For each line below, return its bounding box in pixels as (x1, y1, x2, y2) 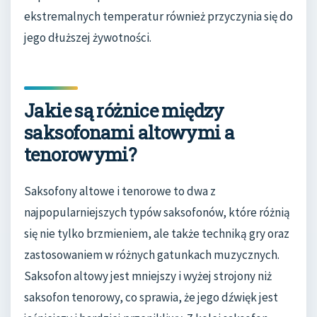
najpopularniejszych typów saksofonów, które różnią (24, 204, 290, 221)
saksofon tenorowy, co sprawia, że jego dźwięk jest (24, 289, 278, 306)
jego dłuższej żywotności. (24, 29, 151, 45)
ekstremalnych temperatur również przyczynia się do (24, 8, 293, 24)
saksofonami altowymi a (24, 120, 235, 144)
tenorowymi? (24, 142, 137, 166)
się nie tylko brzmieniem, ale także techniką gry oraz (24, 226, 289, 242)
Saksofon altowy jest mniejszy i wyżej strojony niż (24, 268, 272, 284)
